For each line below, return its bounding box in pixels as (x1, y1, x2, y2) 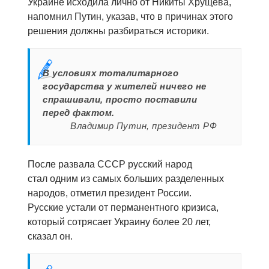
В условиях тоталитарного (43, 68, 179, 79)
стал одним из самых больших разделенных (28, 174, 224, 184)
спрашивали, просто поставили (43, 94, 198, 105)
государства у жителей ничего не (43, 81, 207, 92)
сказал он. (28, 231, 73, 242)
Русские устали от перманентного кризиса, (28, 202, 219, 213)
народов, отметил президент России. (28, 188, 192, 199)
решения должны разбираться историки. (28, 26, 209, 37)
